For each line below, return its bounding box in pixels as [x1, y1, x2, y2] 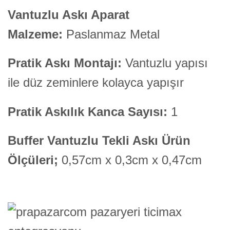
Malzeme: [8, 27, 63, 41]
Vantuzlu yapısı [122, 56, 208, 70]
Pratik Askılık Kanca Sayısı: [8, 104, 171, 119]
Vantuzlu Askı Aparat [8, 7, 129, 22]
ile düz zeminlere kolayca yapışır [8, 75, 184, 90]
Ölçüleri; [8, 153, 58, 167]
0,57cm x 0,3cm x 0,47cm [58, 153, 202, 167]
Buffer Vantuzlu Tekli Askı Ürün [8, 133, 190, 148]
